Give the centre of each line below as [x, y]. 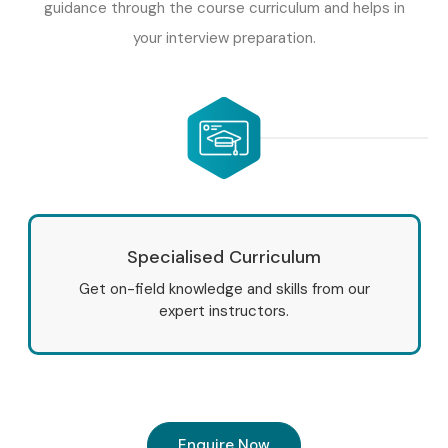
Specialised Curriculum [224, 257]
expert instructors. [224, 311]
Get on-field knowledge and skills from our [224, 289]
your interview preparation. [224, 37]
